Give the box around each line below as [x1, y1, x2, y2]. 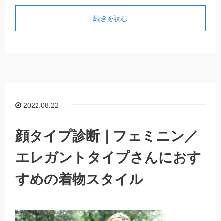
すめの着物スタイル [15, 171, 143, 187]
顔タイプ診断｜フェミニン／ [15, 128, 198, 144]
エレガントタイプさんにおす [15, 149, 201, 165]
